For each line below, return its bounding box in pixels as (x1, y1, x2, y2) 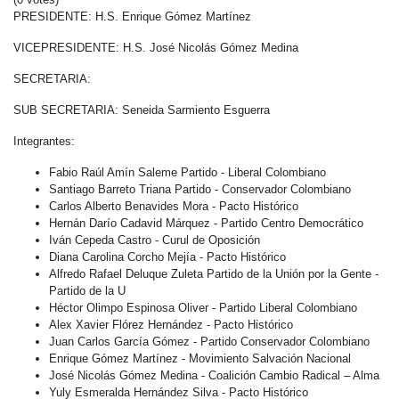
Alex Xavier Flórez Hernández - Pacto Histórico (49, 318, 293, 331)
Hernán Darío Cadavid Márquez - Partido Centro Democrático (49, 216, 363, 230)
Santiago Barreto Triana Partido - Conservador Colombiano (49, 183, 351, 196)
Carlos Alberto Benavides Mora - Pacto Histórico (49, 199, 298, 213)
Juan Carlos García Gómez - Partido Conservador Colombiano (49, 335, 370, 348)
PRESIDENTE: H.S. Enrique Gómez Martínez (13, 10, 251, 23)
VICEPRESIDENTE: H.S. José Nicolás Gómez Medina (13, 41, 298, 54)
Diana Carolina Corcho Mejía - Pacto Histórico (49, 250, 286, 264)
